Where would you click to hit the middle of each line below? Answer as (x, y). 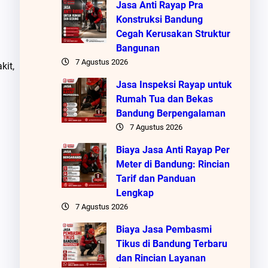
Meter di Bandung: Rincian (173, 164)
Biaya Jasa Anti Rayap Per (173, 150)
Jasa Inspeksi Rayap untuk (174, 84)
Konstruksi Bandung (159, 19)
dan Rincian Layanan (161, 258)
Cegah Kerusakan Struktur (173, 33)
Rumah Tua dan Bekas (164, 99)
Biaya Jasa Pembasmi (164, 229)
